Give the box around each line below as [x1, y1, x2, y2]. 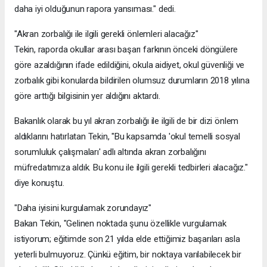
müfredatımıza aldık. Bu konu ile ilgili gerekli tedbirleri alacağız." [14, 162, 248, 173]
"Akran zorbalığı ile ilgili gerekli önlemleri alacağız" [14, 28, 198, 39]
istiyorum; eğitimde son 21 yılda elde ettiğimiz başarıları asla [14, 233, 240, 244]
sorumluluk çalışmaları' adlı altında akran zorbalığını [14, 146, 206, 157]
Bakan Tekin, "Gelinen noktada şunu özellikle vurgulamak [14, 218, 226, 229]
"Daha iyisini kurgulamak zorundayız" [14, 202, 152, 213]
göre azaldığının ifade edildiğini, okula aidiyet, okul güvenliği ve [14, 59, 245, 70]
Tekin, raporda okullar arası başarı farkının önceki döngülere [14, 44, 238, 55]
